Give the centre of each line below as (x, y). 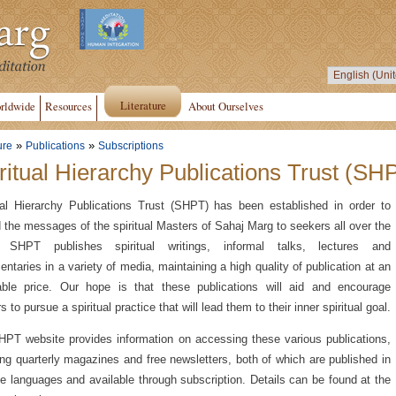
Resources (69, 106)
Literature (143, 105)
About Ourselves (226, 106)
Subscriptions (131, 146)
